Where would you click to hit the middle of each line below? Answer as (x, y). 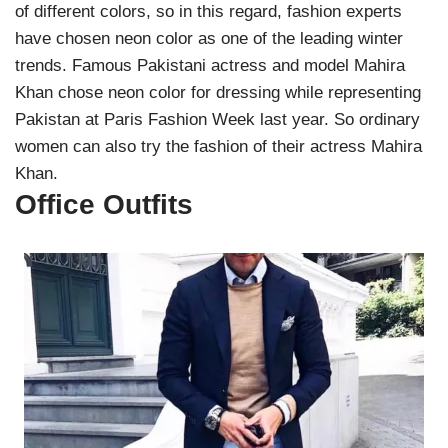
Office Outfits (104, 204)
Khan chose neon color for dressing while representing (218, 92)
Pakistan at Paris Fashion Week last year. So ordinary (217, 119)
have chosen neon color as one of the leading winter (209, 38)
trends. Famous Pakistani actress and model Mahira (210, 65)
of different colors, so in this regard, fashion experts (208, 11)
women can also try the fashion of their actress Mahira (218, 146)
